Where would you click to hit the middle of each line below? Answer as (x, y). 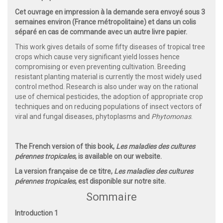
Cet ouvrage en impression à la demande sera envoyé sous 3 (110, 12)
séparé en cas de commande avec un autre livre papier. (101, 32)
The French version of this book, (65, 147)
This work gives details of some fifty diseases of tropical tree (110, 47)
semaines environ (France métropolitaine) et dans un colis (106, 22)
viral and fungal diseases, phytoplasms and (83, 117)
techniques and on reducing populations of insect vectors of (109, 107)
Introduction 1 (37, 213)
